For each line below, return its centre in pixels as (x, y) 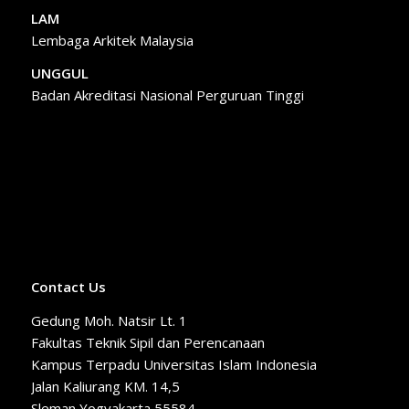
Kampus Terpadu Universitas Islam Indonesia (173, 364)
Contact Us (68, 286)
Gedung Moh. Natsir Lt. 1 (109, 320)
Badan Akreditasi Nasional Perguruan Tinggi (167, 95)
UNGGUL (59, 73)
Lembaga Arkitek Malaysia (112, 40)
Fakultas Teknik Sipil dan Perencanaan (147, 342)
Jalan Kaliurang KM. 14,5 (105, 386)
